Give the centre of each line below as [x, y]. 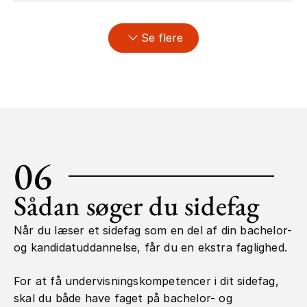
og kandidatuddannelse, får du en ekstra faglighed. [152, 247]
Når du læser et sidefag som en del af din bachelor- [153, 230]
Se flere [162, 37]
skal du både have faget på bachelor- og [123, 298]
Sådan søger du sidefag [137, 205]
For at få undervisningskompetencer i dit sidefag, [146, 281]
